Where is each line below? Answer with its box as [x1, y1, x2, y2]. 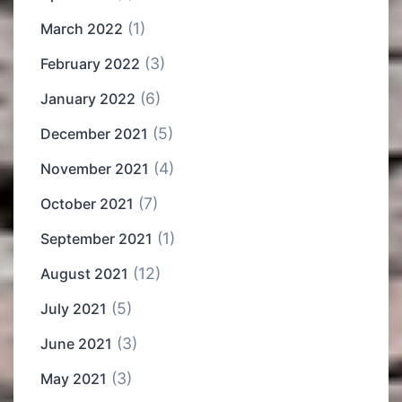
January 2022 [40, 90, 135, 109]
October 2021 [40, 195, 134, 214]
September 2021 [40, 230, 153, 249]
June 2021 [40, 335, 112, 354]
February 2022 [40, 55, 140, 74]
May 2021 [40, 370, 107, 389]
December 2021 [40, 125, 148, 144]
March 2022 [40, 20, 123, 39]
